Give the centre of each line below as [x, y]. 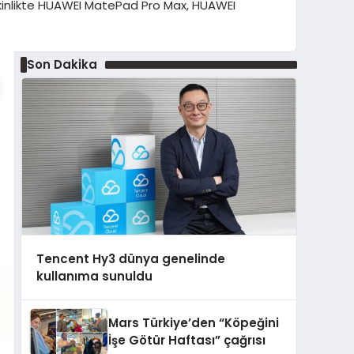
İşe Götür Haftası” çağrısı [187, 341]
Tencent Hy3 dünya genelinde [130, 258]
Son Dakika [62, 64]
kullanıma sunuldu [94, 276]
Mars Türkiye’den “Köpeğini [194, 323]
